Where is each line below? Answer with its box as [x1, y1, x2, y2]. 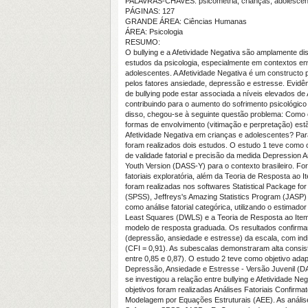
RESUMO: [125, 38, 160, 46]
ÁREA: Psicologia [125, 27, 183, 36]
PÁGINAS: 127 [125, 7, 175, 15]
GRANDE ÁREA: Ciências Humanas [125, 17, 247, 25]
